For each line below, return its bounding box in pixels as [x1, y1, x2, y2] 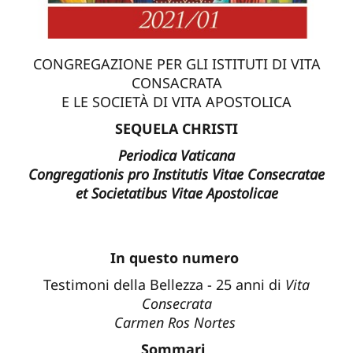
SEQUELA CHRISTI [115, 119, 238, 139]
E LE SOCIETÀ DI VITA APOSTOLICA [61, 92, 292, 112]
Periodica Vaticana [118, 146, 235, 165]
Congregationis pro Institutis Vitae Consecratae [28, 165, 325, 184]
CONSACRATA [131, 73, 222, 93]
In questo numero [110, 248, 243, 268]
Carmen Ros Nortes [113, 313, 240, 333]
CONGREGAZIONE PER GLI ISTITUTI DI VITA [32, 54, 321, 74]
